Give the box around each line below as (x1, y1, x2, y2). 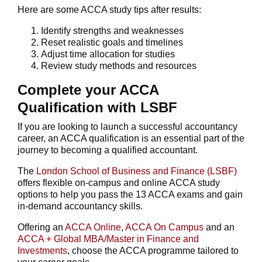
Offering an (18, 222, 65, 232)
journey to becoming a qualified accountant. (18, 144, 198, 155)
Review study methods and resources (41, 60, 196, 71)
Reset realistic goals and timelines (41, 37, 183, 47)
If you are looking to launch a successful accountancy (18, 121, 237, 132)
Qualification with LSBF (18, 99, 177, 115)
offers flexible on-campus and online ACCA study (18, 177, 220, 188)
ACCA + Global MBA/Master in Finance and (18, 233, 199, 244)
